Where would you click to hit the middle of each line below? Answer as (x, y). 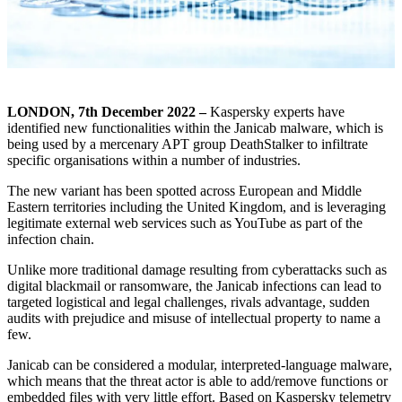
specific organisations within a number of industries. (154, 161)
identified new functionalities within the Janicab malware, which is (195, 128)
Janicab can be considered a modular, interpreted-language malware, (200, 365)
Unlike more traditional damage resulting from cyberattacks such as (197, 270)
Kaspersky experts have (277, 112)
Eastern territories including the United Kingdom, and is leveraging (197, 207)
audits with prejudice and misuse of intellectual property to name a (194, 319)
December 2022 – (154, 112)
